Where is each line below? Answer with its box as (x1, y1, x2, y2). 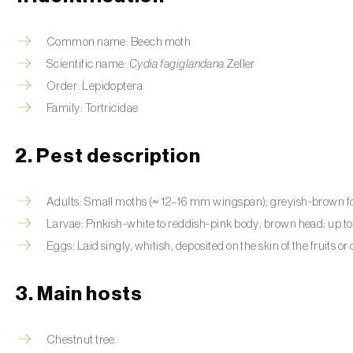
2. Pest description (15, 147, 201, 166)
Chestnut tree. (46, 334, 118, 346)
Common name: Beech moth (46, 36, 191, 48)
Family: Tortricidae (46, 102, 139, 114)
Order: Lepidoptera (46, 80, 143, 92)
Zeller (224, 58, 255, 70)
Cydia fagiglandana (128, 58, 225, 70)
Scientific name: (46, 58, 129, 70)
